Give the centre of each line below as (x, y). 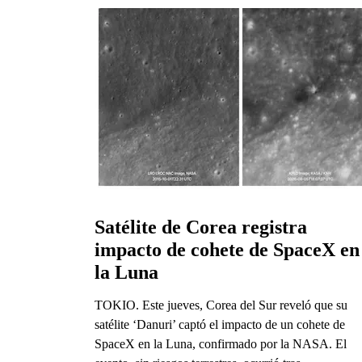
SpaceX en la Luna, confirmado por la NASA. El (221, 343)
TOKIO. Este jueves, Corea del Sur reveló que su (221, 305)
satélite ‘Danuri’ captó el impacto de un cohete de (220, 324)
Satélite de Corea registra (201, 227)
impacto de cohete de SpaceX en (227, 249)
